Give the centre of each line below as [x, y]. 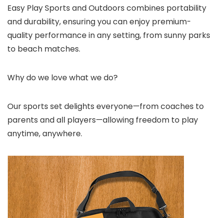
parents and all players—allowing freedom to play [103, 120]
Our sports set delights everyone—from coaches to [106, 107]
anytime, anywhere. [45, 134]
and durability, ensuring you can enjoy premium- [99, 22]
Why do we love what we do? [63, 78]
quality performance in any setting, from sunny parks [109, 36]
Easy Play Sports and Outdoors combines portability [107, 8]
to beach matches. [44, 49]
